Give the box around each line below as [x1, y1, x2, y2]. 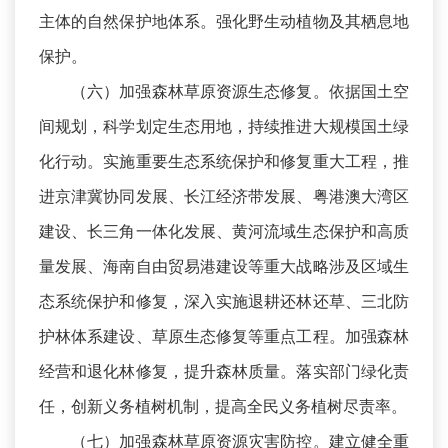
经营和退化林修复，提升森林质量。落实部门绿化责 [39, 361, 409, 382]
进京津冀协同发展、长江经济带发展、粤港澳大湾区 [39, 186, 409, 207]
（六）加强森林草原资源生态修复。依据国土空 [71, 81, 409, 102]
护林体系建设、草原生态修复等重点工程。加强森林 [39, 326, 409, 347]
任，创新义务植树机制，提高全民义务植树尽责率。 [39, 396, 407, 417]
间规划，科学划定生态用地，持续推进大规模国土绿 [39, 116, 409, 137]
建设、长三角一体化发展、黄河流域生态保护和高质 [39, 221, 409, 242]
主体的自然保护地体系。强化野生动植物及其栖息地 [39, 11, 409, 32]
